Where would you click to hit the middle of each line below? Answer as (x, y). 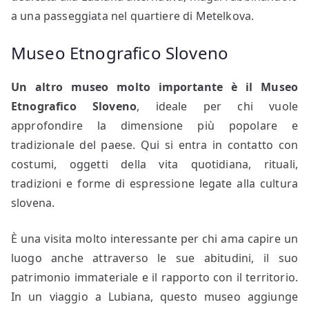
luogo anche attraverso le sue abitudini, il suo (154, 258)
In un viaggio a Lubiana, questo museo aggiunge (154, 296)
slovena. (33, 202)
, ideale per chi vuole (217, 106)
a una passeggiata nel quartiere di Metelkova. (133, 16)
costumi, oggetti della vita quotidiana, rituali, (154, 164)
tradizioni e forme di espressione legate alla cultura (154, 183)
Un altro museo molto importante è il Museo (154, 87)
